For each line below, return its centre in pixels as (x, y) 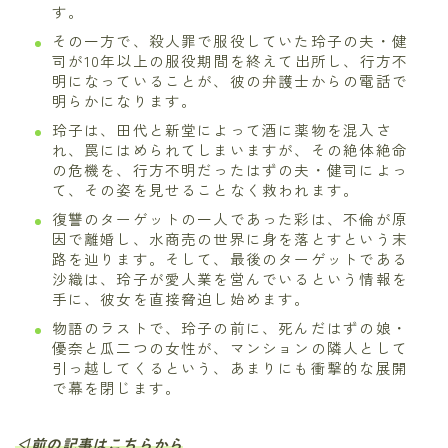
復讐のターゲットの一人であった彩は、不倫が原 (229, 219)
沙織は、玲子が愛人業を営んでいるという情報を (229, 279)
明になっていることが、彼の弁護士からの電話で (229, 81)
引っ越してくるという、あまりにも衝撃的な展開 (229, 368)
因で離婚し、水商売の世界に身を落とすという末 (229, 239)
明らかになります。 (124, 101)
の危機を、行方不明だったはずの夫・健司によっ (229, 170)
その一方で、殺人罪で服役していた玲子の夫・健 (229, 41)
